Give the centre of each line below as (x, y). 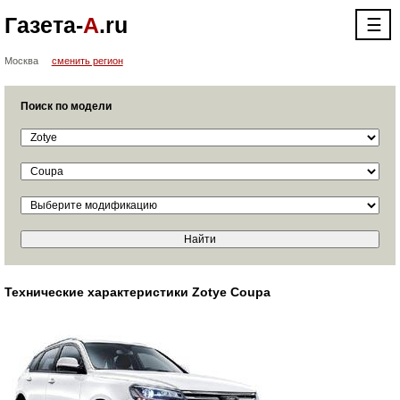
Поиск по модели (66, 106)
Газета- (43, 25)
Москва (21, 61)
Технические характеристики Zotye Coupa (137, 292)
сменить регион (87, 61)
